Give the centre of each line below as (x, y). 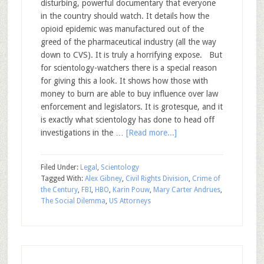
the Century (59, 190)
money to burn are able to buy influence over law (129, 94)
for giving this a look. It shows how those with (124, 81)
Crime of (206, 179)
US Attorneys (130, 201)
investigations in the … (83, 133)
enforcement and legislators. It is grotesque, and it (131, 107)
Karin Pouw (131, 190)
